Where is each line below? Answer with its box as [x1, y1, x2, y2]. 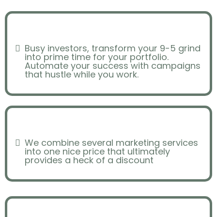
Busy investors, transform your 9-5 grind [25, 42, 201, 54]
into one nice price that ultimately [25, 145, 170, 157]
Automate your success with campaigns [25, 60, 201, 72]
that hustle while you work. [25, 68, 139, 80]
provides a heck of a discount [25, 154, 154, 166]
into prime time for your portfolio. [25, 51, 169, 63]
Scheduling [74, 17, 148, 35]
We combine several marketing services [25, 137, 198, 149]
